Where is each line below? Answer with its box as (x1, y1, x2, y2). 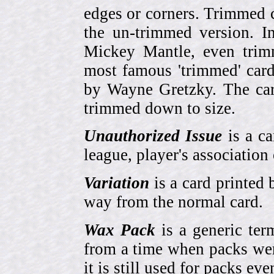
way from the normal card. (84, 192, 263, 211)
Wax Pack (84, 220, 155, 239)
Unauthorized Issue (84, 127, 223, 146)
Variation (84, 173, 149, 192)
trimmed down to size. (84, 98, 235, 117)
